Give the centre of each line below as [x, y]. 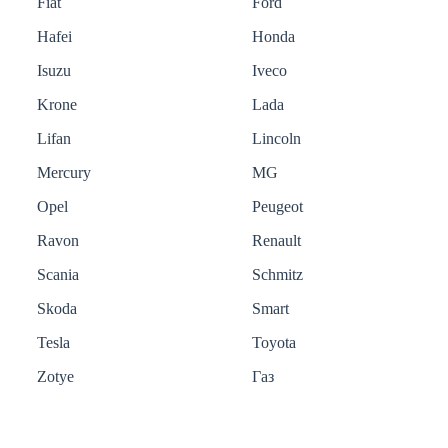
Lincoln [276, 139]
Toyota [274, 343]
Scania [58, 275]
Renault [276, 241]
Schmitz [277, 275]
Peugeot [277, 207]
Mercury [64, 173]
